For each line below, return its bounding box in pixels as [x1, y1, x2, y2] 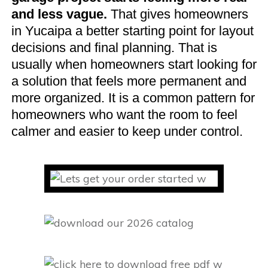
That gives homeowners [107, 6, 248, 22]
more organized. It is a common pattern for [11, 90, 255, 105]
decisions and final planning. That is [11, 39, 217, 55]
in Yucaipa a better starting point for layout [11, 23, 254, 38]
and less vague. [11, 6, 107, 22]
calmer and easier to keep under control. [11, 123, 243, 139]
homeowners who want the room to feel [11, 106, 237, 122]
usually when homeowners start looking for [11, 56, 257, 72]
